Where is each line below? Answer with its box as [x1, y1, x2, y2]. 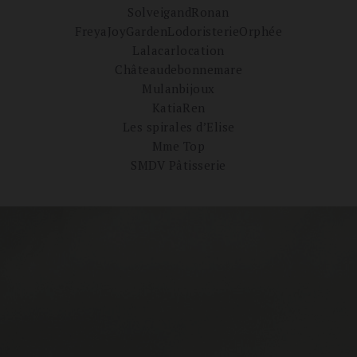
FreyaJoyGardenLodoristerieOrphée [75, 23, 282, 39]
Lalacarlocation [132, 42, 225, 58]
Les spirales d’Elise [122, 119, 235, 135]
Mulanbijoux [142, 80, 215, 96]
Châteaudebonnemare [115, 61, 242, 77]
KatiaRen [151, 100, 206, 116]
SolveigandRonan [127, 4, 229, 20]
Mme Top [151, 138, 206, 154]
